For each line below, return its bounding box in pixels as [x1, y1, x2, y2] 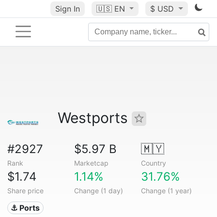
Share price [7, 186, 44, 195]
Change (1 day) [74, 186, 123, 195]
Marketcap [74, 159, 108, 167]
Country [140, 159, 166, 167]
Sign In [55, 4, 80, 14]
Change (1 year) [140, 186, 192, 195]
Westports [58, 109, 132, 126]
